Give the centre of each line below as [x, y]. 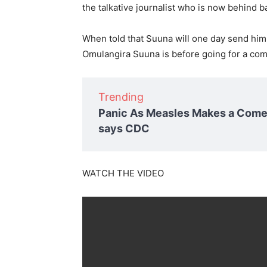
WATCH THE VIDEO [123, 173]
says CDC [124, 129]
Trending [121, 97]
